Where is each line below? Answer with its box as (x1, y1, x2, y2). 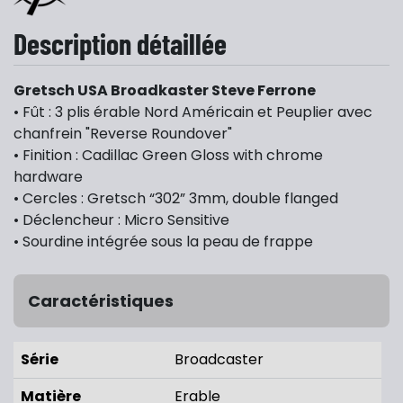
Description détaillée (13, 26, 227, 61)
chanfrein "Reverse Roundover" (13, 123, 232, 145)
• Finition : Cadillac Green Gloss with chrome (13, 145, 323, 166)
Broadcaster (175, 349, 264, 371)
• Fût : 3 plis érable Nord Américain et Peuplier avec (13, 102, 372, 123)
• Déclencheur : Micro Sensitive (13, 210, 229, 231)
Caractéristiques (28, 290, 174, 313)
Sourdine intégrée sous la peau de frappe (22, 231, 313, 253)
